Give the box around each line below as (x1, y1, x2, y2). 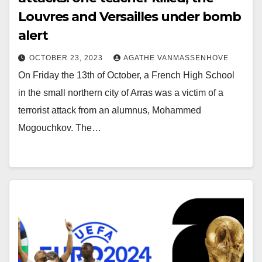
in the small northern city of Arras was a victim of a (18, 88, 223, 98)
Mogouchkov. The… (18, 123, 101, 133)
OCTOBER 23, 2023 (29, 54, 105, 62)
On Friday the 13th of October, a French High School (18, 70, 235, 80)
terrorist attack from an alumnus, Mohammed (18, 105, 201, 115)
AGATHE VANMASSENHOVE (123, 54, 229, 62)
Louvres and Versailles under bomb (18, 9, 241, 25)
